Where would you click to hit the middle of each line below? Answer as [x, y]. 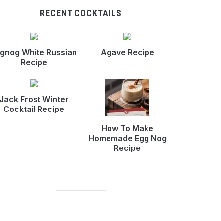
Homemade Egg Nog [127, 138]
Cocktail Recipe [34, 109]
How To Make [128, 128]
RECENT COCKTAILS [81, 13]
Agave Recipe [127, 52]
